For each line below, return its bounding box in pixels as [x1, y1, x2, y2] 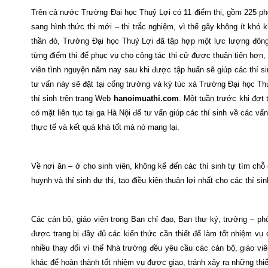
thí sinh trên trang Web [31, 94, 114, 103]
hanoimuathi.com [113, 94, 179, 103]
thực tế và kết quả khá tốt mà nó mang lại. [31, 123, 179, 132]
